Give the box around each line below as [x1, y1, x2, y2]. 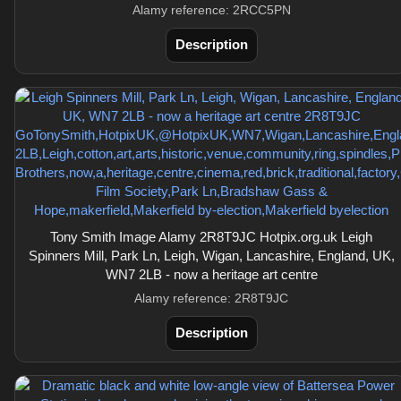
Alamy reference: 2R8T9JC [134, 291, 288, 305]
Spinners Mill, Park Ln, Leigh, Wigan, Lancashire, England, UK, [28, 248, 395, 263]
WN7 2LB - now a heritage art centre [105, 267, 318, 282]
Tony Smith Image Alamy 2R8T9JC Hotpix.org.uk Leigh [50, 229, 372, 244]
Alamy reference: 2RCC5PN [132, 3, 291, 17]
